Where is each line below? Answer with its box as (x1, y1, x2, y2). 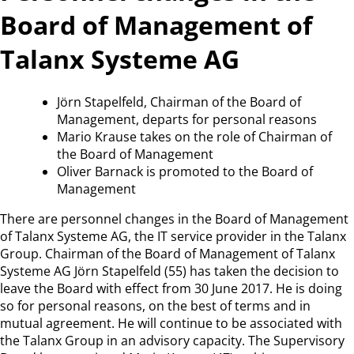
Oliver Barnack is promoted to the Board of (57, 162, 313, 180)
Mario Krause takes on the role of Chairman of (57, 127, 332, 145)
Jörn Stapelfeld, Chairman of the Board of (57, 92, 301, 111)
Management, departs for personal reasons (57, 110, 317, 128)
